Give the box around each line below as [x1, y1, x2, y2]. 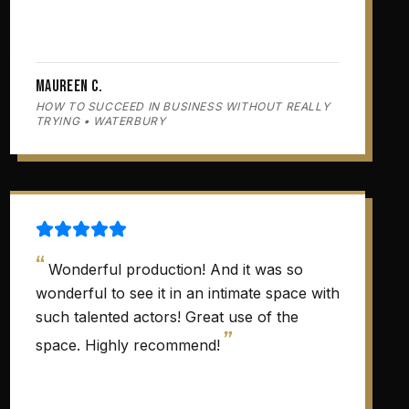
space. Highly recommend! [35, 336, 220, 354]
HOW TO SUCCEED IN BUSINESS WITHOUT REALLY [35, 100, 330, 113]
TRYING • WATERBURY [35, 114, 166, 128]
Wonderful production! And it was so [47, 260, 303, 278]
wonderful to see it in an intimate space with [35, 284, 340, 302]
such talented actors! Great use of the [35, 308, 299, 326]
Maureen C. [35, 77, 103, 96]
